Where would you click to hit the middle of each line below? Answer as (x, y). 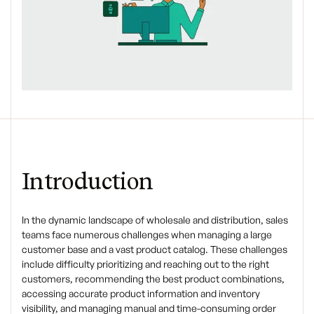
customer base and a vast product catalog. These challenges (155, 249)
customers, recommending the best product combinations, (153, 278)
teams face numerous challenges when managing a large (147, 234)
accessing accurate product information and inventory (141, 293)
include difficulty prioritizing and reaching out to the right (145, 264)
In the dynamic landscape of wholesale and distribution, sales (155, 219)
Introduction (88, 181)
